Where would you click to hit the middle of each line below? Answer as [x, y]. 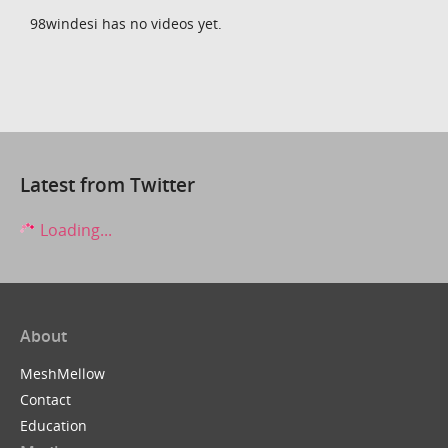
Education [53, 426]
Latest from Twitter [107, 184]
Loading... [74, 229]
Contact [45, 400]
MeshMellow [62, 374]
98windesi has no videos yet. [126, 23]
